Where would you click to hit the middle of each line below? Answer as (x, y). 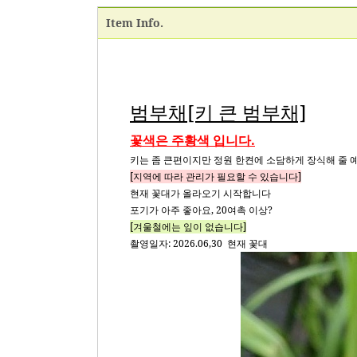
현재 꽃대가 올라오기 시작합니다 (200, 193)
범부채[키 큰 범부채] (218, 112)
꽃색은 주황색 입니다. (192, 140)
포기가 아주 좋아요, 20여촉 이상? (201, 210)
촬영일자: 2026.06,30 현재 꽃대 (199, 243)
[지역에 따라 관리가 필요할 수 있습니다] (216, 177)
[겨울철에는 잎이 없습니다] (188, 227)
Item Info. (135, 23)
